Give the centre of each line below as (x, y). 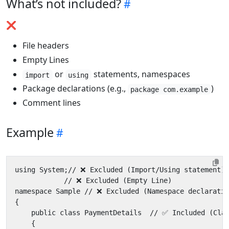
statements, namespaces (141, 74)
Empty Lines (46, 60)
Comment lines (52, 103)
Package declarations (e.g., (75, 89)
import (38, 75)
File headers (46, 46)
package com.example (169, 89)
